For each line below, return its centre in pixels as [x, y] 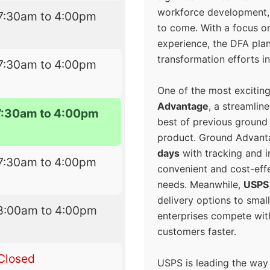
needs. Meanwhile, [200, 185]
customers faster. [197, 232]
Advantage [183, 106]
